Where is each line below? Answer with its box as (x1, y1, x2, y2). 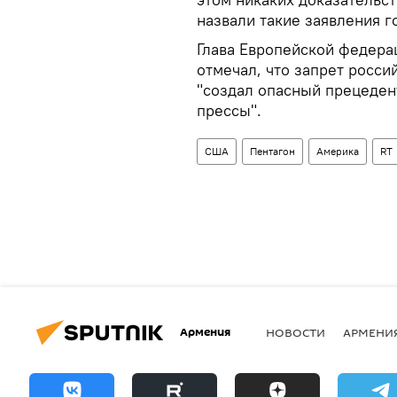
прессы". (197, 99, 261, 121)
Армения (180, 323, 230, 340)
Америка (316, 144, 359, 158)
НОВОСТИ (266, 324, 325, 340)
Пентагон (250, 144, 295, 158)
